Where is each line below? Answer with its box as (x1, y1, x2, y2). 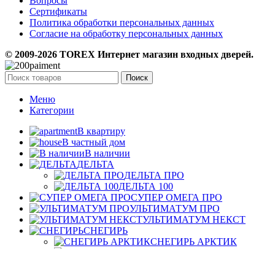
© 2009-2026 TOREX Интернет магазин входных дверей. (5, 49, 254, 60)
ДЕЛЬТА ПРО (124, 170, 184, 181)
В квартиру (77, 126, 125, 137)
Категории (29, 105, 74, 116)
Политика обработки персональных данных (29, 17, 214, 28)
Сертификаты (29, 6, 87, 17)
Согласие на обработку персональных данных (29, 28, 223, 39)
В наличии (85, 148, 130, 159)
